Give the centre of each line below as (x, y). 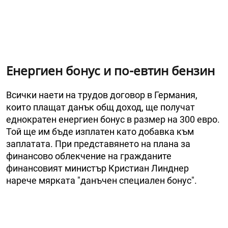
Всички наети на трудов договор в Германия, (102, 95)
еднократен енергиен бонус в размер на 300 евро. (113, 120)
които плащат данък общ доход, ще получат (101, 107)
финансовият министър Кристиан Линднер (97, 168)
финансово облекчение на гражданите (89, 156)
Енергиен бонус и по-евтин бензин (110, 71)
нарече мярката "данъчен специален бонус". (102, 181)
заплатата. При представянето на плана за (98, 144)
